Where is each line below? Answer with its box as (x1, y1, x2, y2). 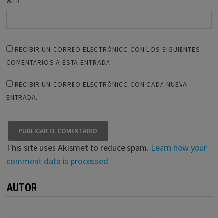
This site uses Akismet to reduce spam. (6, 142, 151, 154)
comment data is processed (6, 155, 108, 167)
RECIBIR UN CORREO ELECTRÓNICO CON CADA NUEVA (14, 80, 188, 89)
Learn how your (150, 142, 207, 154)
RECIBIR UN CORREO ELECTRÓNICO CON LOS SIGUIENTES (14, 45, 200, 54)
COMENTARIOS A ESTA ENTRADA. (6, 58, 112, 67)
